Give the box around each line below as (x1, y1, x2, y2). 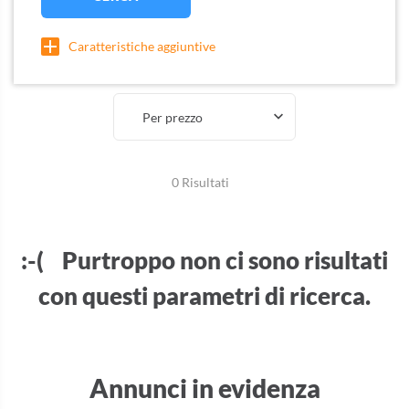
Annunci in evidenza (89, 372, 320, 404)
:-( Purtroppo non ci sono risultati (21, 246, 388, 276)
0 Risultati (171, 174, 229, 191)
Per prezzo (142, 109, 204, 125)
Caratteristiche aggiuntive (68, 38, 215, 54)
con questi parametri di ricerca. (38, 281, 371, 311)
